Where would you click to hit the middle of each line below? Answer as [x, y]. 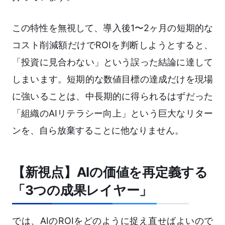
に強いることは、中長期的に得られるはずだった [113, 96]
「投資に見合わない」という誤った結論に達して [113, 62]
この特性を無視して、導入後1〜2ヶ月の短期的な [113, 28]
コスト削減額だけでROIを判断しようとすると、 [113, 45]
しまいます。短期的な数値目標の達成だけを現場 [113, 79]
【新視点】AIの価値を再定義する [110, 172]
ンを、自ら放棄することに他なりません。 [98, 131]
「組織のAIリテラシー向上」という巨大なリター [113, 114]
